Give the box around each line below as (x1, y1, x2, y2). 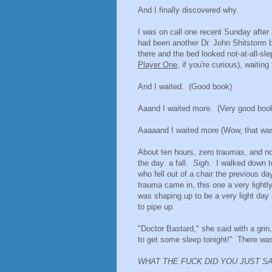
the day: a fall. (138, 158, 193, 168)
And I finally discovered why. (138, 5, 239, 15)
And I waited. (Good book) (138, 81, 232, 91)
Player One (138, 59, 177, 69)
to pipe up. (138, 202, 175, 211)
